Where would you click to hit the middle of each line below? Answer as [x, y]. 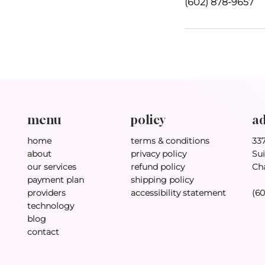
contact [43, 232]
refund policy [157, 167]
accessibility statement [178, 193]
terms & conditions [170, 140]
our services [52, 167]
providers [46, 193]
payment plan [56, 180]
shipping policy [162, 180]
